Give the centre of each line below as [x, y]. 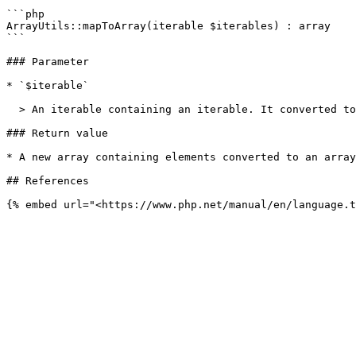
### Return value [57, 133]
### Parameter [48, 62]
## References [48, 181]
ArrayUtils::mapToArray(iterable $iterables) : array [168, 26]
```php [25, 14]
